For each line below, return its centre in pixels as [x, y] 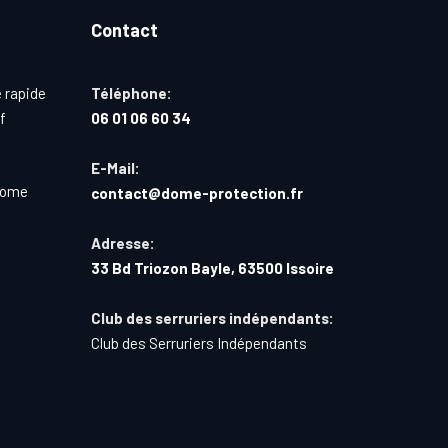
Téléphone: [131, 93]
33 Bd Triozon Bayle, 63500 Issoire [212, 268]
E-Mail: [115, 168]
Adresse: [123, 243]
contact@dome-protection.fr [197, 193]
